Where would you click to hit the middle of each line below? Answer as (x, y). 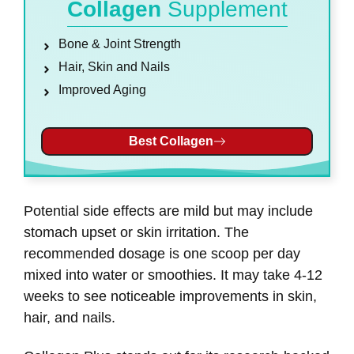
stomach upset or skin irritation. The (136, 233)
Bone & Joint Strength (120, 44)
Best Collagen (171, 141)
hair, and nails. (70, 318)
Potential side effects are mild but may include (168, 211)
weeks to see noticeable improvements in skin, (170, 297)
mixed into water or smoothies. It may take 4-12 (173, 275)
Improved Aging (103, 90)
